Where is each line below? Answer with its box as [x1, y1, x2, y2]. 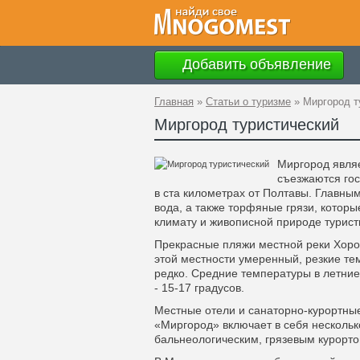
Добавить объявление [178, 55, 331, 72]
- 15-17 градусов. [154, 281, 244, 294]
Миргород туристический [154, 116, 339, 133]
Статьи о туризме [206, 96, 291, 108]
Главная [154, 96, 194, 108]
